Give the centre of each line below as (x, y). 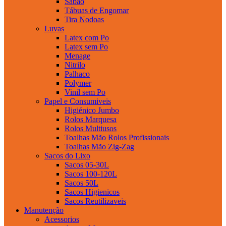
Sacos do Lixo (67, 155)
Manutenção (44, 210)
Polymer (78, 83)
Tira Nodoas (84, 19)
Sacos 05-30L (87, 164)
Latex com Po (87, 37)
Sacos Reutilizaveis (95, 201)
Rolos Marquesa (91, 119)
